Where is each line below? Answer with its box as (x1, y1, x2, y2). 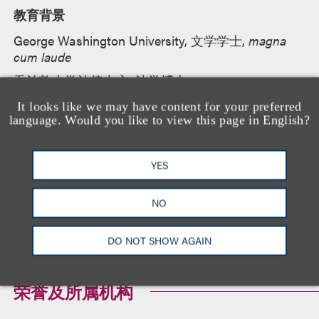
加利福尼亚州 (14, 182, 91, 200)
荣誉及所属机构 (14, 278, 134, 303)
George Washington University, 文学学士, (14, 31, 249, 49)
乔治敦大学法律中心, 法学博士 (14, 70, 187, 89)
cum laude (14, 47, 72, 66)
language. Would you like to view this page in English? (9, 113, 310, 127)
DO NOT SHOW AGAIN (107, 233, 211, 248)
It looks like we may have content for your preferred (17, 99, 302, 113)
